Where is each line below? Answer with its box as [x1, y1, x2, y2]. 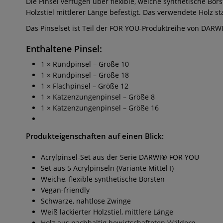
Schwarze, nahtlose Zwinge [41, 196, 131, 206]
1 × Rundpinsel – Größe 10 [41, 59, 129, 69]
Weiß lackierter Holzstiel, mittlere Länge [41, 207, 173, 217]
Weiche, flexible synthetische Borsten [41, 174, 165, 184]
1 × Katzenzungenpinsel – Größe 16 [41, 103, 159, 112]
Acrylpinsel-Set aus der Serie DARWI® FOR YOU [41, 152, 199, 162]
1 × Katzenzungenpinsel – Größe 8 [41, 92, 155, 102]
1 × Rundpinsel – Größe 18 [41, 70, 129, 80]
